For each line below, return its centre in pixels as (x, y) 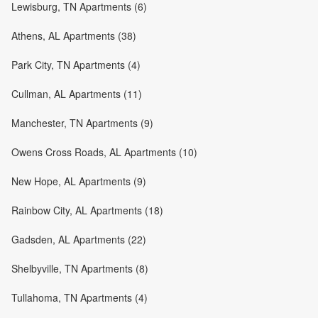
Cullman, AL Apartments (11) (77, 93)
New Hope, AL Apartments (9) (79, 181)
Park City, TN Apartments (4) (76, 64)
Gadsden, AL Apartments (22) (79, 239)
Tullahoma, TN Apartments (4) (79, 297)
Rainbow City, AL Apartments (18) (87, 210)
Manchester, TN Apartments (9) (82, 122)
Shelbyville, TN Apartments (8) (80, 268)
